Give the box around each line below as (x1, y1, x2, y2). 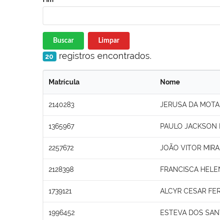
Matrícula (49, 78, 80, 86)
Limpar (98, 37, 119, 44)
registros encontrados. (56, 50, 151, 61)
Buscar (53, 37, 74, 44)
